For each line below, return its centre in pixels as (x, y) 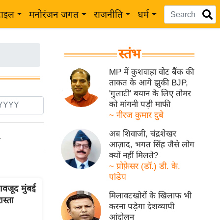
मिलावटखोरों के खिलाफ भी (151, 196)
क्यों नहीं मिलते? (134, 155)
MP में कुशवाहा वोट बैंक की (152, 72)
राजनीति (108, 14)
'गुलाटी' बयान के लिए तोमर (150, 94)
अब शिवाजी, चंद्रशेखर (143, 134)
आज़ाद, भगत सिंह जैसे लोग (152, 145)
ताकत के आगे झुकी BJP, (149, 83)
